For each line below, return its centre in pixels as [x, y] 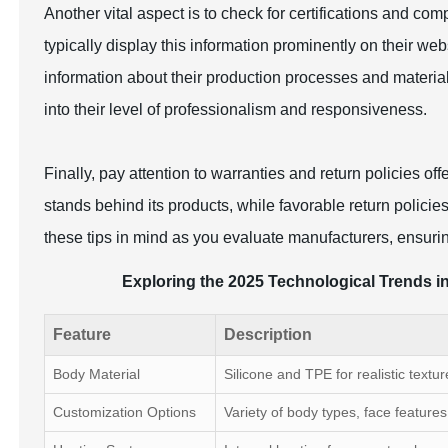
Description [268, 334]
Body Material [97, 374]
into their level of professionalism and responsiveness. [236, 109]
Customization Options [125, 412]
